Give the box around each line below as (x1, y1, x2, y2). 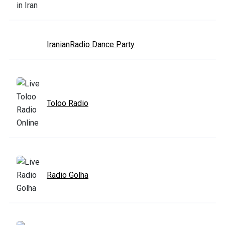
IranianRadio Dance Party (47, 40, 135, 50)
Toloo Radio (47, 98, 88, 108)
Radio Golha (47, 170, 88, 180)
